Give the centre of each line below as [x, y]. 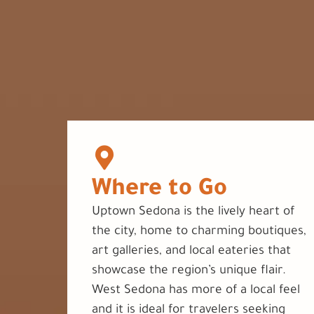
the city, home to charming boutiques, [199, 233]
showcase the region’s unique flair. [189, 272]
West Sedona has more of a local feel [196, 292]
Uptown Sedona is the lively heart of [193, 213]
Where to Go [159, 191]
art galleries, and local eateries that [191, 252]
